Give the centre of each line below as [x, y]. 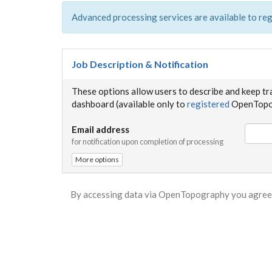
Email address [100, 129]
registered [208, 104]
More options [97, 159]
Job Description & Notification [140, 64]
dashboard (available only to [129, 104]
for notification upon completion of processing [148, 141]
